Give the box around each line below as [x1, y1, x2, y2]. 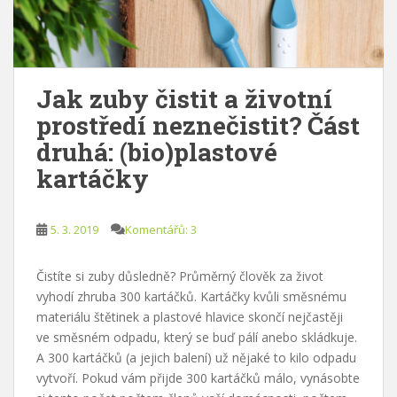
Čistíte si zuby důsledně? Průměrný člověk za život [36, 267, 323, 284]
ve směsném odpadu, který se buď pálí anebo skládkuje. [36, 328, 357, 346]
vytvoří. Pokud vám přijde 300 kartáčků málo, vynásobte [36, 369, 360, 386]
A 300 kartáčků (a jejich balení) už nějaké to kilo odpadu [36, 348, 356, 366]
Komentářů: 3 [125, 221, 197, 237]
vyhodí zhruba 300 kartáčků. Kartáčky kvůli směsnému [36, 287, 346, 305]
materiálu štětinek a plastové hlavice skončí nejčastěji [36, 307, 343, 325]
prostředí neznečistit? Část [36, 108, 360, 142]
